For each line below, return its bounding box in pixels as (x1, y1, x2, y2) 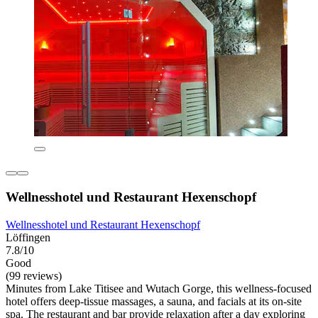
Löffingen (6, 231, 50, 243)
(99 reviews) (6, 269, 62, 282)
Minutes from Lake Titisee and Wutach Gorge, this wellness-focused (6, 282, 312, 295)
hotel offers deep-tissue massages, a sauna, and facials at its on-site (6, 295, 302, 307)
